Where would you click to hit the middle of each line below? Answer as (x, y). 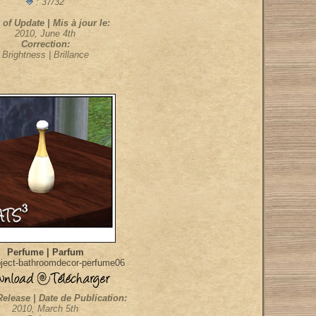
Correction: (45, 44)
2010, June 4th (45, 34)
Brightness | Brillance (45, 55)
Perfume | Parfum (45, 252)
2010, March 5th (45, 309)
